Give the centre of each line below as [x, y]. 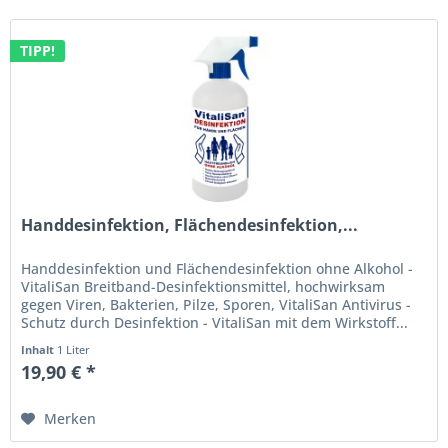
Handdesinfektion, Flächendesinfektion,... [190, 225]
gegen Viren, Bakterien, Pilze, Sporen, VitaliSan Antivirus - [216, 305]
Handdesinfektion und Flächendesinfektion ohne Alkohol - [217, 269]
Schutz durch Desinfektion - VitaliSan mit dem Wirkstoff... [215, 323]
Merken [70, 419]
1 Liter [74, 350]
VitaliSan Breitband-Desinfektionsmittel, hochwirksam [203, 287]
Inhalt [39, 350]
